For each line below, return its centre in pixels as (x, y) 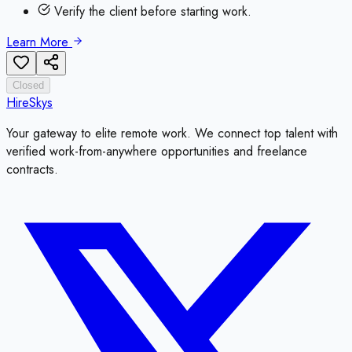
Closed (28, 86)
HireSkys (29, 103)
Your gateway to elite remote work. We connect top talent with (172, 134)
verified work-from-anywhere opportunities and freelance (157, 152)
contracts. (32, 170)
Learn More (39, 42)
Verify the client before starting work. (151, 12)
